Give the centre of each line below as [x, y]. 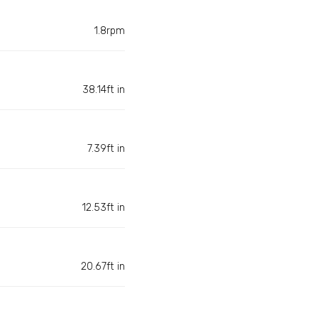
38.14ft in [104, 90]
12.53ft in [103, 208]
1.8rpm [109, 31]
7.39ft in [106, 149]
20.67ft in [103, 267]
